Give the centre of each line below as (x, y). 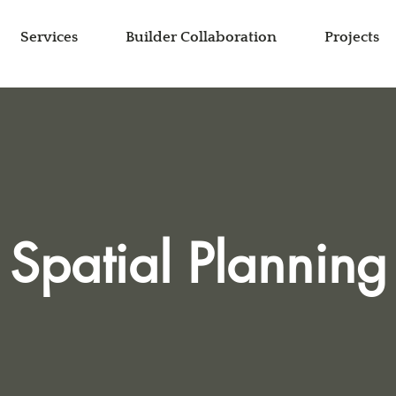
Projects (352, 37)
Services (49, 37)
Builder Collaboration (201, 37)
